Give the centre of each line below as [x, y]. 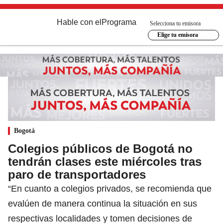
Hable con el [79, 22]
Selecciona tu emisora [175, 23]
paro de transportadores [77, 174]
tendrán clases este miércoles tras [105, 161]
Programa [119, 22]
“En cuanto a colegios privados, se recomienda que [110, 188]
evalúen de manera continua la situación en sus [103, 203]
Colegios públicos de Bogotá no [100, 148]
